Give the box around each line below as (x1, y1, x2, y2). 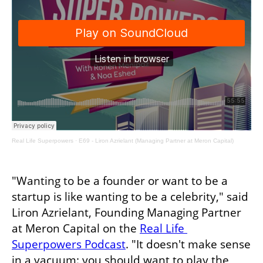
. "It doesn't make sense (126, 236, 251, 252)
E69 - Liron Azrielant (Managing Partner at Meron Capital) (79, 137, 234, 144)
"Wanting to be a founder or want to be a (12, 173, 228, 188)
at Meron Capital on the (12, 220, 140, 236)
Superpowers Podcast (12, 236, 126, 252)
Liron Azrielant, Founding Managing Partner (12, 204, 241, 220)
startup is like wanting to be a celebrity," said (12, 188, 248, 204)
